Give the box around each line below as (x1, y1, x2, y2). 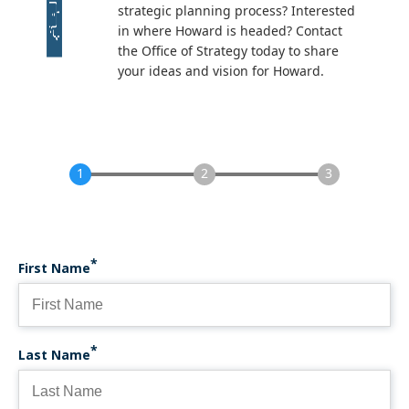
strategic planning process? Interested (118, 2, 356, 19)
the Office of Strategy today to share (118, 42, 340, 59)
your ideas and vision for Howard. (118, 62, 325, 79)
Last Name (18, 346, 90, 363)
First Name (18, 259, 90, 277)
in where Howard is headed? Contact (118, 22, 343, 39)
